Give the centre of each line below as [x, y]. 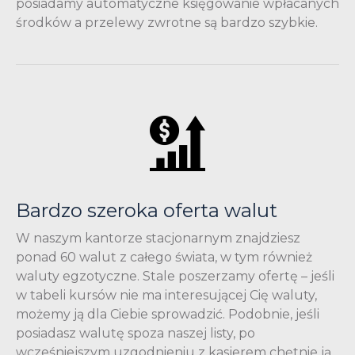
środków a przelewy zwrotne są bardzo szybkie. [167, 22]
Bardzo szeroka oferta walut [147, 210]
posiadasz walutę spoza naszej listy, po [136, 333]
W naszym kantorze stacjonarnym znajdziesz [158, 238]
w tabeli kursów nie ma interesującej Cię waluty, [166, 295]
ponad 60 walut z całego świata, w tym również [164, 257]
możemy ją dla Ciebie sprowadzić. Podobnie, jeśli [168, 314]
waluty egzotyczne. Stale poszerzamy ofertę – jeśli [175, 276]
